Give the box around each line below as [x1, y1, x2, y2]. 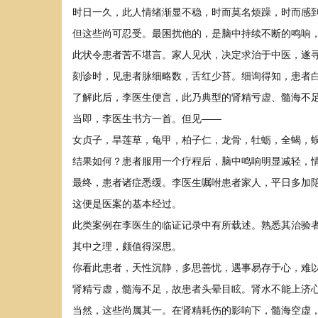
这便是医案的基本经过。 [72, 196, 182, 210]
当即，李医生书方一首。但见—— [72, 111, 221, 125]
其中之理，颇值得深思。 [72, 238, 182, 253]
